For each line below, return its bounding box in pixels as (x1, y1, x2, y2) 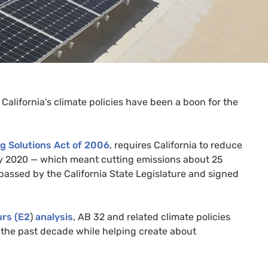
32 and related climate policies (91, 211, 230, 223)
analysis (35, 211, 73, 223)
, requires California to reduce (109, 139, 242, 151)
